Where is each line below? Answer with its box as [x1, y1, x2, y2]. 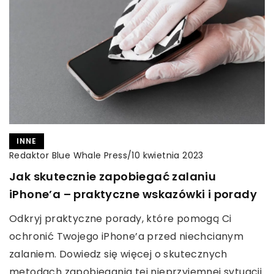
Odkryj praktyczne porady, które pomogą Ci [9, 211, 232, 226]
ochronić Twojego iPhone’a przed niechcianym [9, 229, 244, 243]
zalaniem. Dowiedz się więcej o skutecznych [9, 246, 228, 261]
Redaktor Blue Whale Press [9, 149, 127, 161]
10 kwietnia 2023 [131, 149, 204, 162]
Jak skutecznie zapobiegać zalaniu [9, 168, 217, 184]
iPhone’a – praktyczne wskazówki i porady [9, 186, 257, 202]
